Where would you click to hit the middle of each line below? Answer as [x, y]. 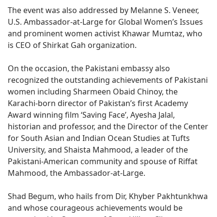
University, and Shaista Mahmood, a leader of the [98, 149]
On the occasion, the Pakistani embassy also [89, 68]
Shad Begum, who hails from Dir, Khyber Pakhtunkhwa [108, 196]
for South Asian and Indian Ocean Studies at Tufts [99, 138]
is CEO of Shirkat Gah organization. [72, 45]
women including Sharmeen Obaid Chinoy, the [93, 91]
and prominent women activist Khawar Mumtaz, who [105, 33]
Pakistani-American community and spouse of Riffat [103, 161]
